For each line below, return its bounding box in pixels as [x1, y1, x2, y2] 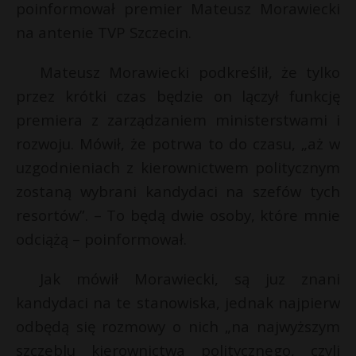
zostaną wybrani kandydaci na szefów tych [16, 181, 340, 201]
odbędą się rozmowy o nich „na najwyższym [16, 316, 340, 336]
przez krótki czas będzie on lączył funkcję [16, 86, 340, 106]
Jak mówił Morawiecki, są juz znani [40, 269, 340, 288]
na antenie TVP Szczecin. [16, 22, 192, 42]
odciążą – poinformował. [16, 229, 187, 249]
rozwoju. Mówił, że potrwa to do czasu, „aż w [16, 133, 340, 153]
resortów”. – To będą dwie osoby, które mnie [16, 205, 340, 225]
